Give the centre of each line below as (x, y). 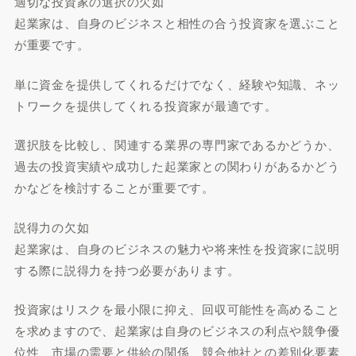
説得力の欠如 (52, 226)
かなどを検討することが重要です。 (114, 187)
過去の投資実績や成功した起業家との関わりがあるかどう (177, 166)
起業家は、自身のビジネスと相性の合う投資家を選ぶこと (177, 23)
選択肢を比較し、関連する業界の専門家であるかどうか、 (177, 144)
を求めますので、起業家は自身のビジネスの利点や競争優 (177, 330)
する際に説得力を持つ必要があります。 (127, 269)
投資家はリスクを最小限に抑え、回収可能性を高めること (177, 309)
